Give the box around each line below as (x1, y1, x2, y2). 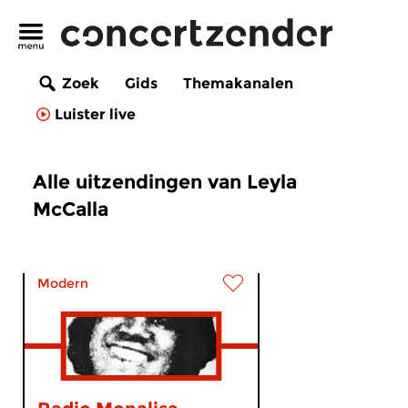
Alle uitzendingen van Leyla (33, 170, 297, 193)
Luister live (55, 106, 136, 124)
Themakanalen (183, 75, 293, 93)
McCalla (33, 198, 108, 220)
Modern (37, 275, 88, 291)
